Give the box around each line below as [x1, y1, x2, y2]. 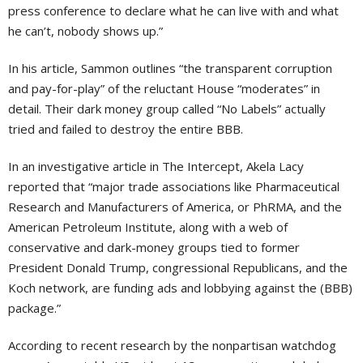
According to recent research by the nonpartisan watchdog [8, 337, 336, 353]
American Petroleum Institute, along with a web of [8, 219, 288, 235]
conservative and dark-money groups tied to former [8, 239, 300, 255]
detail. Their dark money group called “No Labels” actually [8, 100, 326, 117]
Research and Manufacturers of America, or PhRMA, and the [8, 199, 342, 215]
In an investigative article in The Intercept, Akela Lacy [8, 158, 304, 174]
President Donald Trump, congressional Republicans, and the [8, 259, 348, 275]
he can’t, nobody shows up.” [8, 23, 163, 39]
